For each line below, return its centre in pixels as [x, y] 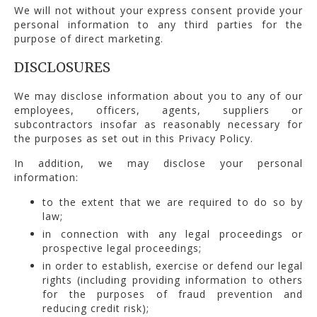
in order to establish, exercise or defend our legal [173, 265]
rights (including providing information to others [173, 279]
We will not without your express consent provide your [158, 10]
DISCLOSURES [62, 67]
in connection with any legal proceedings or [173, 234]
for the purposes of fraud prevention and [173, 294]
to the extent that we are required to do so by [173, 202]
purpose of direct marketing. [89, 38]
